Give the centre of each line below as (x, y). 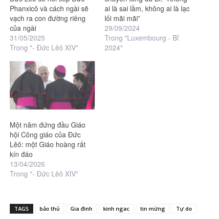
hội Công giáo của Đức (45, 135)
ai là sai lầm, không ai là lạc (147, 9)
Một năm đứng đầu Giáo (48, 125)
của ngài (23, 28)
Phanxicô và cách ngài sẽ (49, 9)
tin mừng (153, 209)
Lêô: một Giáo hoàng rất (48, 144)
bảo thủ (50, 209)
